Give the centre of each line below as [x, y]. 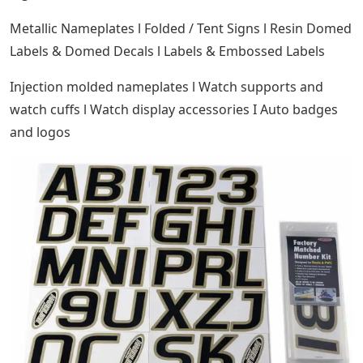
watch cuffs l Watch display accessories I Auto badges [174, 109]
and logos [40, 132]
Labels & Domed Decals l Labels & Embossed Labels [167, 51]
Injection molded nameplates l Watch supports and [167, 87]
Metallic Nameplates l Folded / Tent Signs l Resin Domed [181, 28]
